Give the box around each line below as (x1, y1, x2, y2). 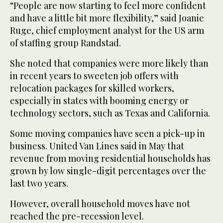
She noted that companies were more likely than (10, 57, 209, 69)
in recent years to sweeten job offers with (10, 69, 179, 82)
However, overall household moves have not (10, 197, 190, 210)
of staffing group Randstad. (10, 36, 121, 49)
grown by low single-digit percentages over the (10, 164, 206, 177)
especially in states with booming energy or (10, 94, 189, 107)
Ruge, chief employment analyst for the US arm (10, 24, 204, 36)
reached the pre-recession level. (10, 210, 144, 222)
